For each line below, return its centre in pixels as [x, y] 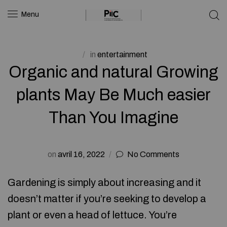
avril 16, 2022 [81, 154]
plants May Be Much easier [113, 95]
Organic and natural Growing [113, 72]
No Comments [153, 154]
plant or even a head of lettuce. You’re [92, 215]
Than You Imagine [113, 118]
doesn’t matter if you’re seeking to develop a [107, 199]
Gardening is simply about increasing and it [104, 182]
